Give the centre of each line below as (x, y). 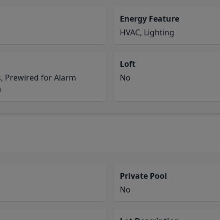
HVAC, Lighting (147, 32)
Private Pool (143, 176)
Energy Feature (150, 19)
